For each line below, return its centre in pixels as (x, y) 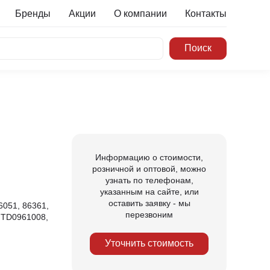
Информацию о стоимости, (149, 157)
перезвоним (149, 214)
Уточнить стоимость (149, 243)
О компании (140, 13)
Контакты (206, 13)
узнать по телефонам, (149, 180)
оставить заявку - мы (149, 203)
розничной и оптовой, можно (149, 168)
